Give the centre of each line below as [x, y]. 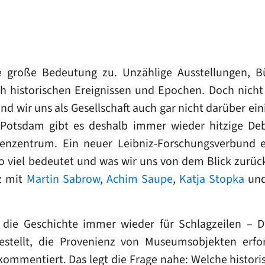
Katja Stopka [212, 179]
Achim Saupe [139, 179]
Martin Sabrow [63, 179]
